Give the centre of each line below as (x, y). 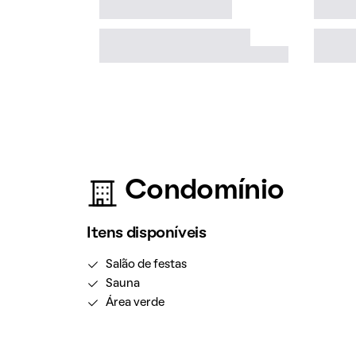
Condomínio (204, 192)
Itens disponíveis (146, 234)
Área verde (135, 303)
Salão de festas (146, 265)
